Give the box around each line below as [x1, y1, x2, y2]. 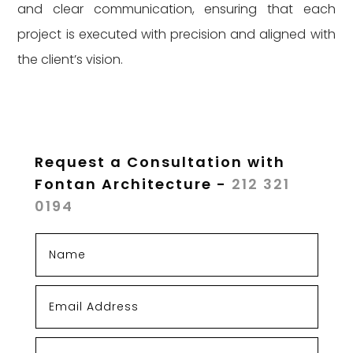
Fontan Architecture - [35, 174, 232, 194]
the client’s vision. [17, 50, 124, 69]
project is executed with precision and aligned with [17, 25, 336, 43]
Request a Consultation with [35, 152, 286, 172]
